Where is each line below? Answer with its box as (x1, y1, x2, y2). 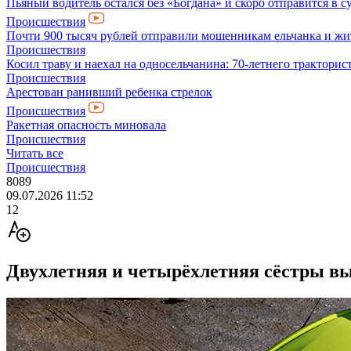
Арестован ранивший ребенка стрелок (6, 85, 212, 99)
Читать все (6, 147, 63, 160)
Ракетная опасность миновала (6, 118, 166, 132)
